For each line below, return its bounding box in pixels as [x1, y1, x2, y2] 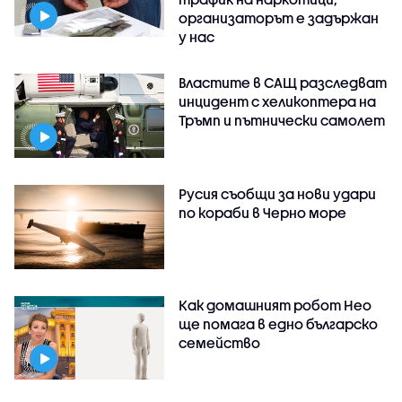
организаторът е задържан [179, 9, 380, 26]
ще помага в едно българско [179, 315, 379, 332]
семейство [179, 334, 261, 351]
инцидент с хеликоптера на [179, 92, 377, 109]
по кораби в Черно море [179, 204, 347, 221]
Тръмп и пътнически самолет [179, 111, 386, 128]
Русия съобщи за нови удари [179, 185, 377, 202]
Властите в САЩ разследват [179, 74, 388, 91]
